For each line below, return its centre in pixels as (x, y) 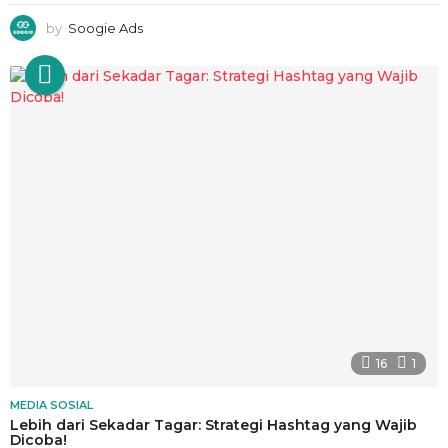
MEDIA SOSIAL (51, 404)
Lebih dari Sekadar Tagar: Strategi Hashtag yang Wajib (213, 424)
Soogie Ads (105, 28)
